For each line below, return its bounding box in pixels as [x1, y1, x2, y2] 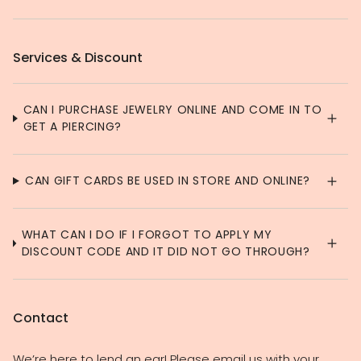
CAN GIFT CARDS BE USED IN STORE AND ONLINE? [24, 172, 310, 189]
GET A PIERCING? [23, 118, 122, 135]
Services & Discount [13, 48, 143, 68]
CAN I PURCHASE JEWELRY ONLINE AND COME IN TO [23, 102, 322, 118]
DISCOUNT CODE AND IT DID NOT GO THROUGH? [21, 243, 310, 260]
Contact [13, 309, 68, 328]
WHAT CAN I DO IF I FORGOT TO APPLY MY [21, 226, 272, 243]
